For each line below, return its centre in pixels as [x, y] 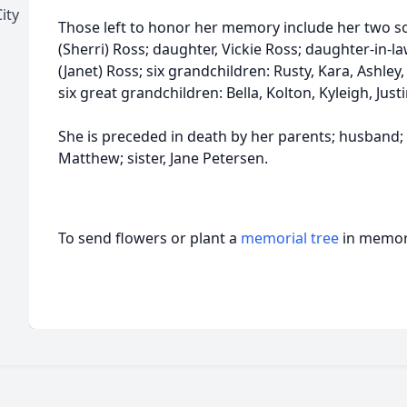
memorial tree [290, 238]
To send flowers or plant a [149, 238]
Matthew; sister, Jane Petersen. [163, 158]
